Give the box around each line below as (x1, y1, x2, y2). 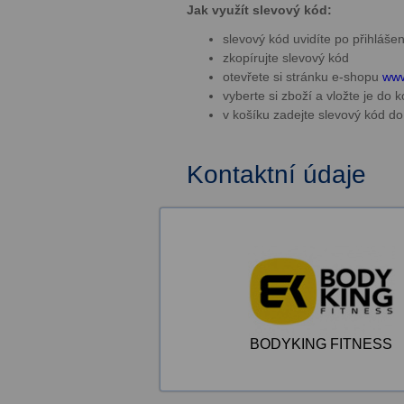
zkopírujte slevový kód (223, 50, 349, 65)
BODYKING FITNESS (250, 336, 392, 352)
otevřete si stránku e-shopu (223, 69, 382, 84)
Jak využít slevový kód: (187, 3, 332, 17)
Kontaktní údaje (187, 161, 366, 188)
